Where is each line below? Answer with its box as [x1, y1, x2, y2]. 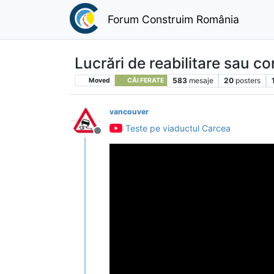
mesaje [188, 75, 213, 85]
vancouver [109, 106, 149, 116]
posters [235, 75, 261, 85]
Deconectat [97, 130, 150, 143]
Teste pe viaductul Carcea [125, 122, 231, 133]
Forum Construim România [107, 12, 239, 26]
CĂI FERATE [125, 76, 164, 84]
